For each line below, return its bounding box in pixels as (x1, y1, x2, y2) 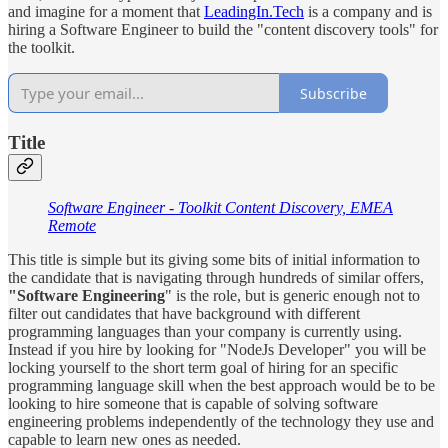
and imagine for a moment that (8, 3, 204, 21)
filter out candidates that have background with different (8, 305, 360, 323)
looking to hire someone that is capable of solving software (8, 395, 378, 413)
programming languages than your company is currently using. (8, 323, 402, 341)
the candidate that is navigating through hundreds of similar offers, (8, 269, 424, 287)
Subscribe (300, 83, 367, 103)
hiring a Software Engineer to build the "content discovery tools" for (8, 21, 438, 39)
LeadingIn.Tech (204, 3, 304, 21)
